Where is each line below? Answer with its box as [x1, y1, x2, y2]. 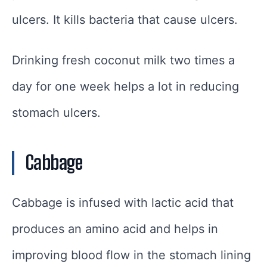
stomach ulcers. [12, 105, 101, 120]
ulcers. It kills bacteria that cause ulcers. [12, 12, 238, 27]
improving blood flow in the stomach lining [12, 247, 251, 262]
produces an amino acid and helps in [12, 221, 218, 236]
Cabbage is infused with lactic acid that [12, 195, 234, 210]
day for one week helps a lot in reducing [12, 79, 239, 94]
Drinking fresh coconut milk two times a [12, 52, 235, 67]
